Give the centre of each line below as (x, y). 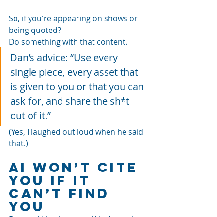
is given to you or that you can (78, 86)
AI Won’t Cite (76, 167)
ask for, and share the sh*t (71, 101)
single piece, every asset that (75, 72)
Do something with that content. (68, 41)
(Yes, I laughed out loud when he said (77, 132)
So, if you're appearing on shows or (74, 18)
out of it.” (31, 115)
